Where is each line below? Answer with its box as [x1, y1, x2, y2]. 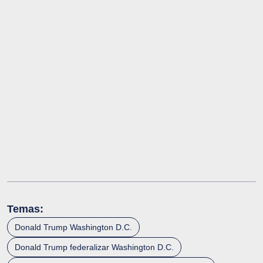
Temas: [7, 203, 43, 215]
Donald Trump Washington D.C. [15, 222, 132, 232]
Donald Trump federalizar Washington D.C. [15, 242, 174, 252]
